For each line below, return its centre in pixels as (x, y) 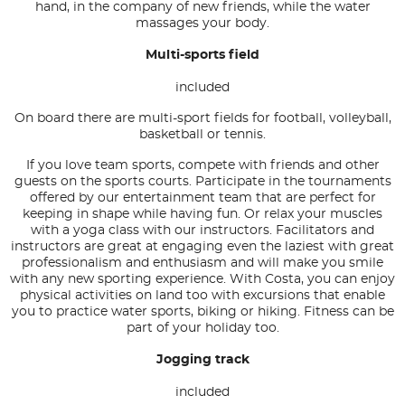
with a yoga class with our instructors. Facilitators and (202, 231)
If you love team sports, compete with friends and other (202, 166)
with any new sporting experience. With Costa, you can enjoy (202, 280)
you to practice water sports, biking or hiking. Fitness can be (202, 312)
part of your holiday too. (202, 329)
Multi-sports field (202, 56)
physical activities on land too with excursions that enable (202, 296)
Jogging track (202, 360)
